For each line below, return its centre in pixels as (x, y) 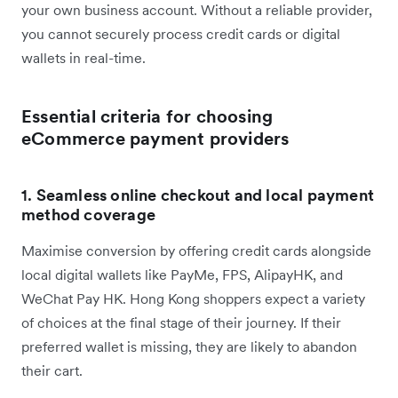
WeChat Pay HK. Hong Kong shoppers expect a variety (193, 298)
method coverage (88, 214)
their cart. (52, 370)
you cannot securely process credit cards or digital (181, 33)
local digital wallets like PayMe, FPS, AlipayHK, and (182, 274)
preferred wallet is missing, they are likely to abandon (189, 346)
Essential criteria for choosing (147, 116)
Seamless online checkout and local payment (205, 195)
